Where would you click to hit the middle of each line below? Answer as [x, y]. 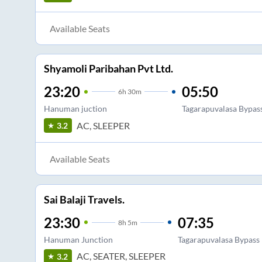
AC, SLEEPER [103, 125]
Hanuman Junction [78, 239]
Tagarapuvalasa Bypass [218, 239]
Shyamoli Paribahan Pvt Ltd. [108, 69]
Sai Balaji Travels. [84, 199]
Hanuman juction [75, 109]
